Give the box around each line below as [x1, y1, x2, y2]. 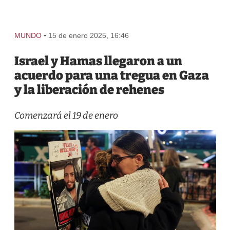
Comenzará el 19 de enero [14, 110, 118, 121]
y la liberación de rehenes [14, 83, 164, 97]
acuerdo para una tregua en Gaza [14, 68, 209, 83]
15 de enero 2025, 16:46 [48, 31, 129, 40]
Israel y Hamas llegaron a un [14, 54, 182, 68]
